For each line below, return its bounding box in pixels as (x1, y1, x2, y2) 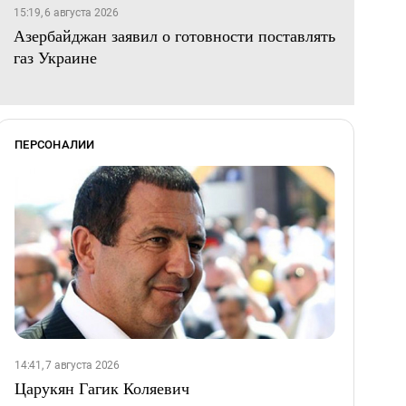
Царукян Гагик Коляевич (14, 377, 189, 400)
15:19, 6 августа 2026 (14, 6, 119, 20)
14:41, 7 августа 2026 (14, 359, 120, 372)
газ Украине (14, 46, 97, 69)
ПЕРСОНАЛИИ (14, 138, 95, 152)
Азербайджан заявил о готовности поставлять (14, 24, 335, 47)
